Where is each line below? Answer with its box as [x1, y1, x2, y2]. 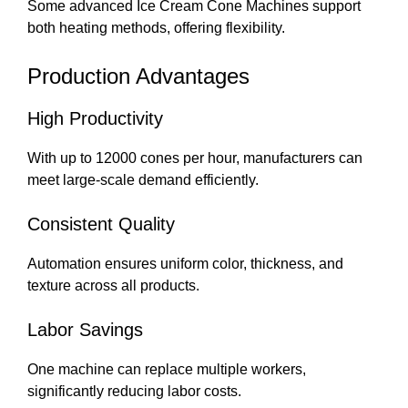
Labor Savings [27, 320, 143, 341]
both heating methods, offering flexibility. [27, 20, 285, 36]
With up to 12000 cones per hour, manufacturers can [27, 150, 362, 167]
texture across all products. [27, 278, 199, 294]
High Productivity [27, 108, 163, 129]
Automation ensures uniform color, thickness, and [27, 256, 343, 272]
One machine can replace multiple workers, [27, 362, 306, 378]
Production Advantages [27, 64, 250, 89]
